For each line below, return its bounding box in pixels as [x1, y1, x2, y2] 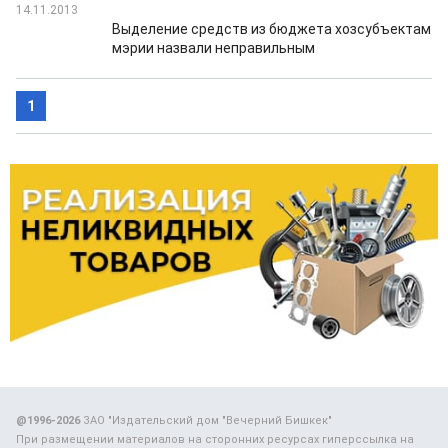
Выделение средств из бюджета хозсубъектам [112, 21, 431, 37]
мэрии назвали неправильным [112, 40, 315, 56]
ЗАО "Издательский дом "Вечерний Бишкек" [80, 414, 332, 428]
